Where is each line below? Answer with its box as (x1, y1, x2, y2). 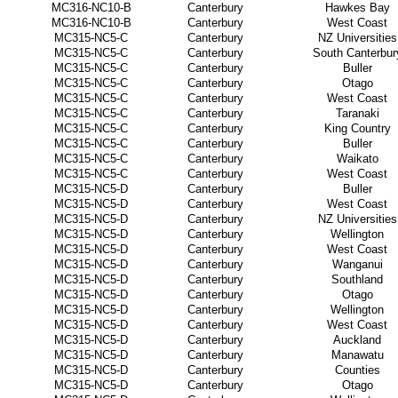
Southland (331, 273, 383, 286)
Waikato (336, 152, 378, 165)
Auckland (333, 333, 381, 346)
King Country (323, 122, 391, 135)
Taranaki (335, 107, 379, 120)
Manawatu (330, 348, 384, 362)
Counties (334, 363, 380, 377)
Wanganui (331, 258, 383, 271)
